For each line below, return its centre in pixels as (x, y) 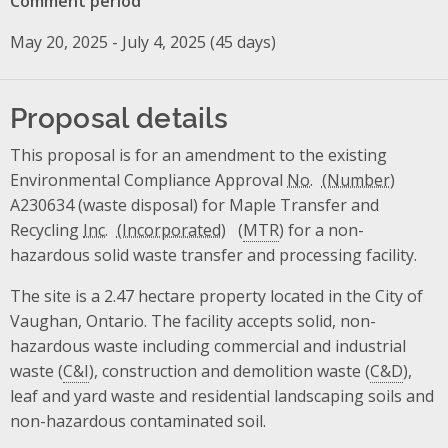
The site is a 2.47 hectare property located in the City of (216, 295)
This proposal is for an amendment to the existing (198, 154)
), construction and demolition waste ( (229, 370)
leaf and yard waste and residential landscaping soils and (222, 395)
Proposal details (119, 115)
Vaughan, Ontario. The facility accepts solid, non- (193, 320)
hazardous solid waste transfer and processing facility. (213, 254)
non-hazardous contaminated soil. (138, 420)
